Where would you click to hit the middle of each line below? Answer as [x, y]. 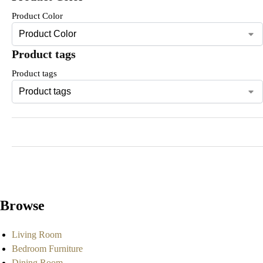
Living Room [37, 234]
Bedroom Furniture [47, 248]
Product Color [37, 16]
